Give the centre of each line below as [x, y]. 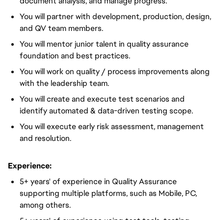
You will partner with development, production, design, [115, 16]
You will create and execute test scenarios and [102, 99]
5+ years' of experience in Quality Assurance [98, 181]
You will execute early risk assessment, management [112, 126]
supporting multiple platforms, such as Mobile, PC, [108, 193]
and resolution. [45, 138]
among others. [45, 205]
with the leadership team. [64, 83]
